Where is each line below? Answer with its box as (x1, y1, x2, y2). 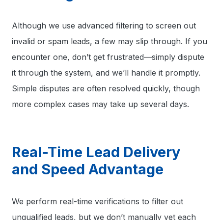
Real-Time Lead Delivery (12, 143, 180, 161)
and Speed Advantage (12, 161, 164, 178)
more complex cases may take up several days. (12, 99, 189, 109)
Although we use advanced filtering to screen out (12, 21, 196, 30)
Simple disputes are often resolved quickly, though (12, 83, 200, 93)
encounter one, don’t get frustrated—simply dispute (12, 52, 204, 62)
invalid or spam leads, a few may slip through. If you (12, 36, 207, 46)
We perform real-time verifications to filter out (12, 196, 183, 206)
